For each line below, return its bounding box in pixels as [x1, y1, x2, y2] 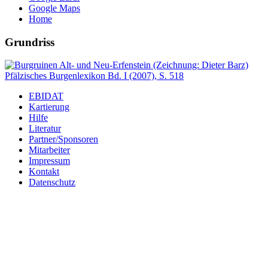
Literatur [29, 123, 61, 134]
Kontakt [29, 166, 59, 177]
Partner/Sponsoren [29, 134, 98, 145]
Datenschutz [29, 177, 75, 188]
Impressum [29, 156, 70, 166]
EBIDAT [29, 91, 63, 102]
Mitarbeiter [29, 145, 70, 156]
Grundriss [5, 35, 54, 48]
